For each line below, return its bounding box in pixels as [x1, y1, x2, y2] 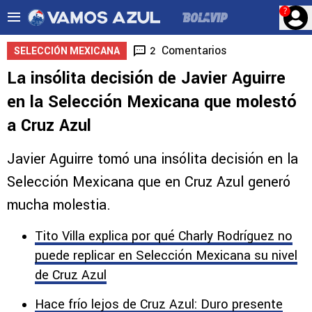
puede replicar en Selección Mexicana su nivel [35, 247, 297, 265]
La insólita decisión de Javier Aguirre [7, 67, 286, 90]
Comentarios [162, 42, 227, 58]
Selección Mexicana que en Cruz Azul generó [7, 172, 290, 192]
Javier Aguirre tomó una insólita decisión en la [7, 149, 298, 169]
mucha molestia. [7, 195, 111, 215]
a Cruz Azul [7, 114, 91, 137]
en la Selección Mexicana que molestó [7, 91, 297, 114]
